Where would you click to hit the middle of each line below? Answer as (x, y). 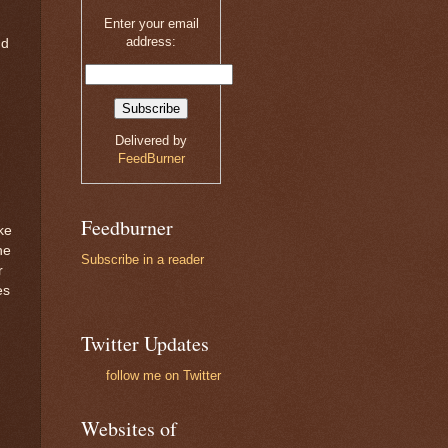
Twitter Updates (145, 344)
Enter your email (151, 23)
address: (151, 41)
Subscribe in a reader (142, 260)
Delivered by (151, 140)
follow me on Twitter (163, 376)
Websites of (129, 429)
